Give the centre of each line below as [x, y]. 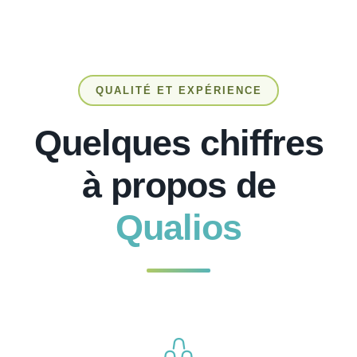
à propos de [178, 184]
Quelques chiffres [178, 142]
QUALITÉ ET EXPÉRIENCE [178, 91]
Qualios [178, 227]
